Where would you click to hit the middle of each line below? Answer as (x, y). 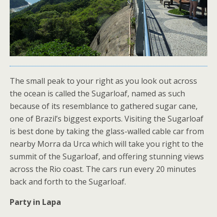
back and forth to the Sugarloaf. (68, 182)
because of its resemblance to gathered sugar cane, (104, 106)
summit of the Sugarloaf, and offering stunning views (107, 157)
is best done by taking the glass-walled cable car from (107, 132)
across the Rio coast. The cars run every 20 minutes (103, 169)
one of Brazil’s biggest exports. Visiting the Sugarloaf (107, 119)
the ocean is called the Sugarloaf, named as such (97, 94)
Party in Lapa (35, 202)
